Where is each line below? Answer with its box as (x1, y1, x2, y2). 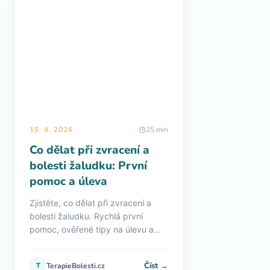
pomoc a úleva (30, 174, 107, 189)
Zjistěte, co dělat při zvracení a (30, 198, 151, 208)
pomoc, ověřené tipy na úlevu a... (30, 224, 161, 234)
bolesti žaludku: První (30, 158, 147, 174)
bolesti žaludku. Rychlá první (30, 211, 143, 221)
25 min (146, 125, 168, 134)
